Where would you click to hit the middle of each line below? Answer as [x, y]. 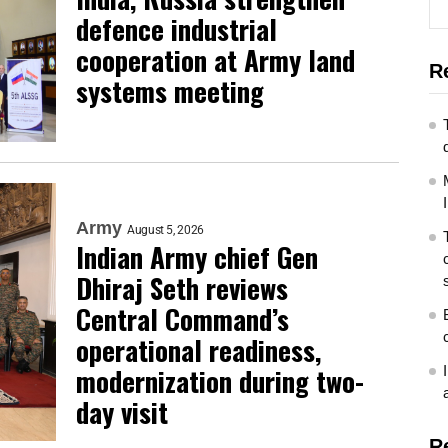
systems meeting [170, 91]
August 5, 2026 [165, 229]
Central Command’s [182, 318]
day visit [122, 411]
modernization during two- [220, 380]
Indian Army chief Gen [197, 256]
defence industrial [176, 29]
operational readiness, [198, 349]
